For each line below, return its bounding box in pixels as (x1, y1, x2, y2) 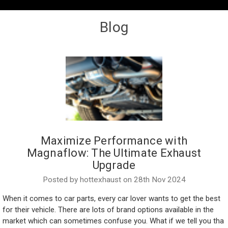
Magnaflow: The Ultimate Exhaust (26, 146, 202, 159)
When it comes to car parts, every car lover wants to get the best (2, 193, 220, 203)
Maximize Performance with (40, 134, 188, 147)
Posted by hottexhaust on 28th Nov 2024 (42, 175, 186, 184)
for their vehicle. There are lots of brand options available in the (2, 205, 214, 214)
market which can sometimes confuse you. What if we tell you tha (2, 216, 224, 225)
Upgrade (92, 158, 136, 172)
